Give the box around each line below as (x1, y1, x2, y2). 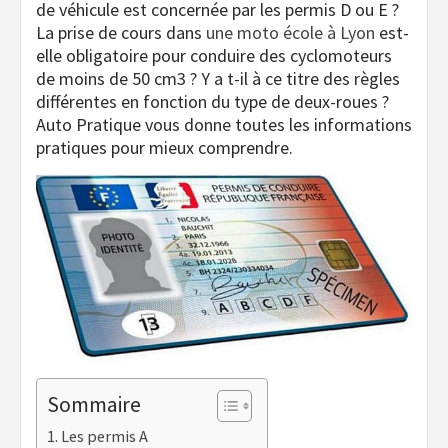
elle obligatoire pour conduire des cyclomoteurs (36, 44, 392, 68)
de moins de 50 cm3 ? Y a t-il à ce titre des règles (36, 67, 400, 91)
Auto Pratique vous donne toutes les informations (36, 113, 412, 137)
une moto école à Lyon (206, 21, 375, 45)
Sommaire (47, 391, 141, 419)
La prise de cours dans (36, 21, 206, 45)
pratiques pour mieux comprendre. (36, 136, 293, 160)
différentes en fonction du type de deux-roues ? (36, 90, 389, 114)
